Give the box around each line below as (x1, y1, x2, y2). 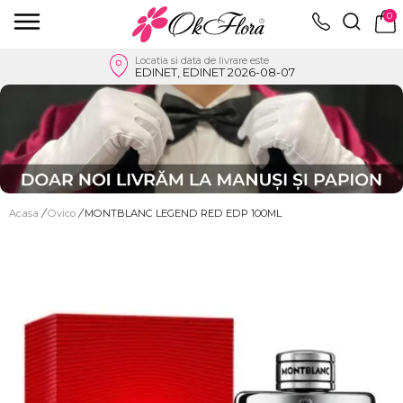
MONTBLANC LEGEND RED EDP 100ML (85, 206, 282, 219)
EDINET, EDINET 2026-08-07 (134, 64, 295, 79)
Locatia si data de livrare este (134, 53, 269, 67)
